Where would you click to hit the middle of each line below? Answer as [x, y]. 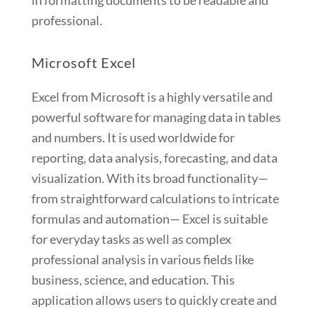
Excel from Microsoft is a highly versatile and [152, 97]
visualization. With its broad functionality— [150, 178]
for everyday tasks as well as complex [131, 239]
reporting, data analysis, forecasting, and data [154, 158]
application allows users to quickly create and [154, 300]
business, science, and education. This [133, 280]
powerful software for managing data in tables [156, 117]
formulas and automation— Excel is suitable [149, 219]
